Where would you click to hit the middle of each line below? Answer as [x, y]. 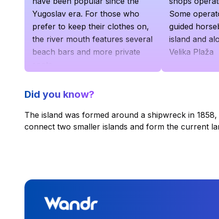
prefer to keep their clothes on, [91, 26]
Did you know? [59, 94]
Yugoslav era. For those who [86, 13]
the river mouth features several [92, 39]
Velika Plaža [191, 52]
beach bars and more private [86, 52]
